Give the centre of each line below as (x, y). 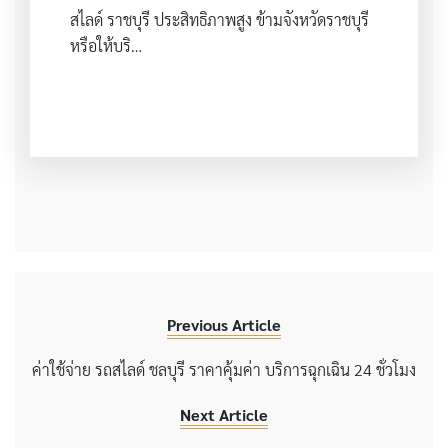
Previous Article (224, 324)
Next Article (224, 414)
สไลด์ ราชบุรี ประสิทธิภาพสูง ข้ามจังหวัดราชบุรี (219, 19)
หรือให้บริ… (106, 45)
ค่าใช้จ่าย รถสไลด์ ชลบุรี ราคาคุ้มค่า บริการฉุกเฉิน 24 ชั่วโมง (224, 369)
